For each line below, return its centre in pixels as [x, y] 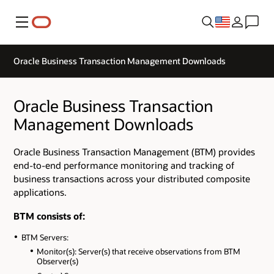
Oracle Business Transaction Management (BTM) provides [134, 152]
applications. [40, 192]
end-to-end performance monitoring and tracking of [124, 165]
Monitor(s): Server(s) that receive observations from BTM [139, 252]
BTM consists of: [49, 216]
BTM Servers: [45, 237]
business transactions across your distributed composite [132, 179]
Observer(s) [58, 261]
